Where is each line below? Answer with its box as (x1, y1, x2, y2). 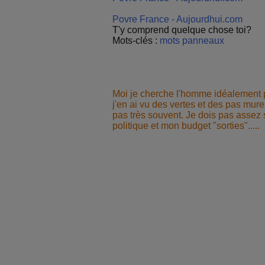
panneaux (182, 35, 224, 46)
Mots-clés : (112, 35, 160, 46)
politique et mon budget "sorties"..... (112, 121, 260, 131)
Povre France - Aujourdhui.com (112, 14, 243, 24)
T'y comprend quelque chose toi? (112, 25, 251, 35)
